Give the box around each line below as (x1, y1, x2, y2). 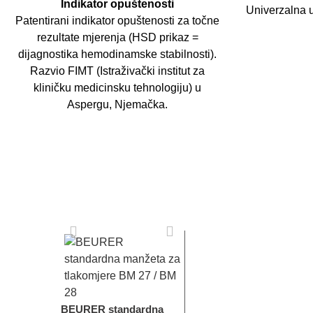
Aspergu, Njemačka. (67, 99, 168, 111)
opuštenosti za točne (115, 15, 219, 27)
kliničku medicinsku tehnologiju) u (34, 82, 201, 94)
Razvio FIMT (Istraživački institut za (30, 65, 205, 78)
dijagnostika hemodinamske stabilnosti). (18, 48, 217, 61)
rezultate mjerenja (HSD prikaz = (36, 31, 198, 44)
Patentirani (15, 15, 72, 27)
